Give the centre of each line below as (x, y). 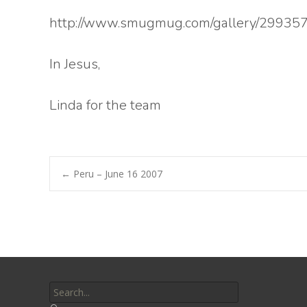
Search (64, 279)
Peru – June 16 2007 (116, 174)
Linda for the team (105, 105)
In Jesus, (75, 64)
